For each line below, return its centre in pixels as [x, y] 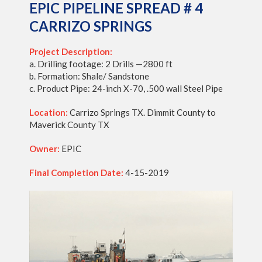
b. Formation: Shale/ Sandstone [89, 76]
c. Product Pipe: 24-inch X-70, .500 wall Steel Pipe [126, 88]
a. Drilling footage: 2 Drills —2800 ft [101, 63]
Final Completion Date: [77, 172]
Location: [49, 112]
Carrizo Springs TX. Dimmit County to [142, 112]
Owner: [44, 148]
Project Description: [71, 51]
